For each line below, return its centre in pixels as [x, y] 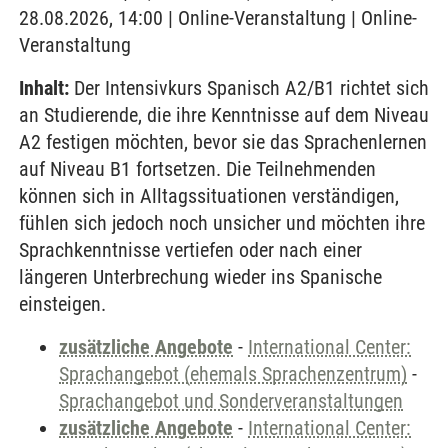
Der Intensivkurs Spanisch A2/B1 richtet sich [249, 88]
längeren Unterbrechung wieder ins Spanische [200, 277]
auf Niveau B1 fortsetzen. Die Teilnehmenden [197, 169]
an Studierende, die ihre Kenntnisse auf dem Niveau [224, 115]
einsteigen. [62, 304]
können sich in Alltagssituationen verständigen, [209, 196]
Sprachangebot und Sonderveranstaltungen [231, 401]
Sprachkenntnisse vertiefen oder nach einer [190, 250]
